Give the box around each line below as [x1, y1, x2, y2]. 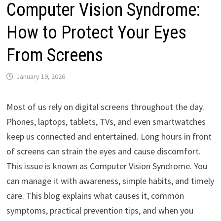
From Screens [6, 44, 103, 66]
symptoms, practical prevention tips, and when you [6, 204, 193, 216]
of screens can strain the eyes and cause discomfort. [6, 145, 201, 157]
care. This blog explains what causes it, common [6, 189, 184, 201]
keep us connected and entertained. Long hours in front [6, 130, 212, 142]
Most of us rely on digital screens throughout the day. [6, 101, 204, 112]
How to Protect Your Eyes [6, 22, 186, 43]
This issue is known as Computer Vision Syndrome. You [6, 160, 207, 172]
